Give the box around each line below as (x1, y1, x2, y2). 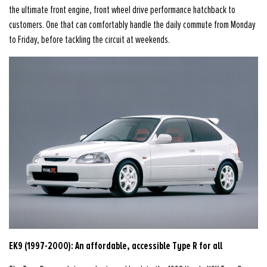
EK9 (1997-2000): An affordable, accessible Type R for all (9, 240, 222, 253)
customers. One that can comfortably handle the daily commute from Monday (9, 20, 256, 30)
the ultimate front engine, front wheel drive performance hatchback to (9, 5, 235, 15)
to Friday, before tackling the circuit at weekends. (9, 35, 170, 45)
